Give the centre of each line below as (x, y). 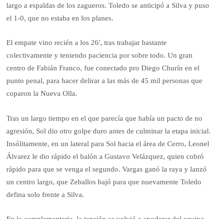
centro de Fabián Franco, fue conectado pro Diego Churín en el (103, 68)
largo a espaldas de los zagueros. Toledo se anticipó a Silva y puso (108, 6)
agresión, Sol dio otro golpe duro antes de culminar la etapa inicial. (109, 131)
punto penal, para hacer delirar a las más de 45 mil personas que (105, 81)
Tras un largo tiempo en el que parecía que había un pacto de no (105, 118)
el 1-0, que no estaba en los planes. (60, 18)
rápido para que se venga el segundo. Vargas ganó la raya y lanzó (107, 169)
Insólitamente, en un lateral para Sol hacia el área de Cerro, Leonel (108, 143)
